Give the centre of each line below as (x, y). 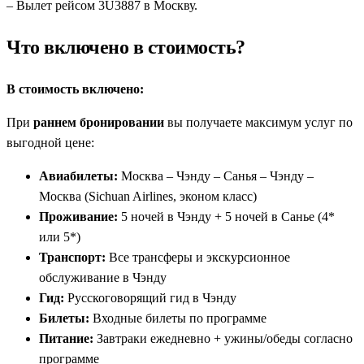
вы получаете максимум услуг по (258, 122)
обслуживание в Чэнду (103, 277)
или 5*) (60, 236)
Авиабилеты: (78, 175)
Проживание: (78, 216)
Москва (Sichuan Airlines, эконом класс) (148, 196)
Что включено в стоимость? (126, 47)
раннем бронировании (99, 122)
